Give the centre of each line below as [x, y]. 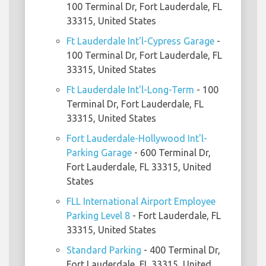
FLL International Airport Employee [141, 202]
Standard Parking [104, 250]
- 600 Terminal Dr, [171, 153]
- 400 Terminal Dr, [181, 250]
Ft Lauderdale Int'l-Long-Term [130, 90]
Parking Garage [99, 153]
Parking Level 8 [98, 216]
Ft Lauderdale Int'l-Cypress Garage [140, 41]
